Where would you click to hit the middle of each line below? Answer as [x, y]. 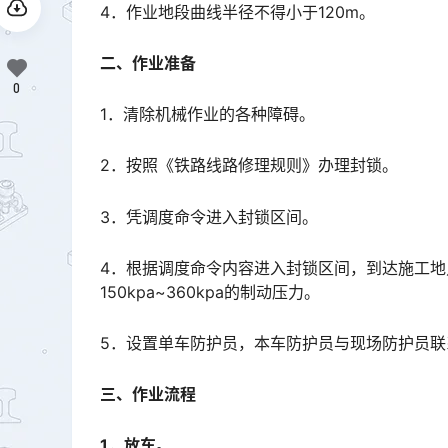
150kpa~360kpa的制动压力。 [210, 291]
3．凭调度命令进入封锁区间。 [209, 216]
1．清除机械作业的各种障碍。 [207, 114]
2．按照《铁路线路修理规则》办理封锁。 [249, 165]
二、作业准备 [148, 62]
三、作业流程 [148, 394]
